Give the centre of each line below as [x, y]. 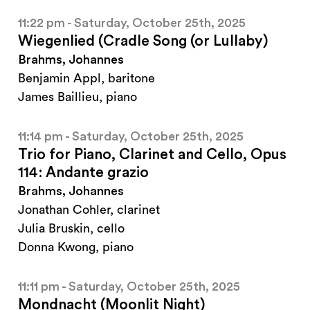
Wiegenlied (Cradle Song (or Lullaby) [143, 42]
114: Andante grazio [83, 173]
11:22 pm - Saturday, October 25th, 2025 [132, 23]
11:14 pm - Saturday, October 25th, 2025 [131, 137]
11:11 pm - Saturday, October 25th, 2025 [129, 287]
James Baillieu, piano [77, 97]
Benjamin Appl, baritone [86, 79]
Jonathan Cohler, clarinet [89, 210]
